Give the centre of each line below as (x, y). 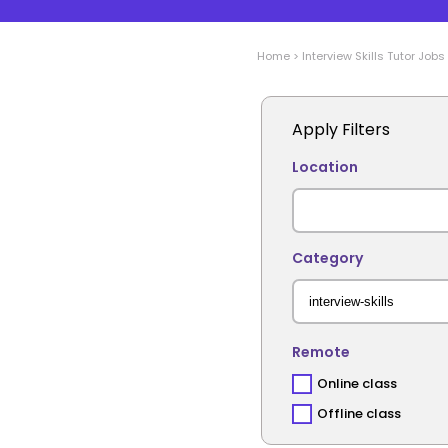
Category (327, 258)
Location (325, 167)
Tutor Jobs (414, 56)
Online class (357, 383)
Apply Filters (341, 129)
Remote (321, 352)
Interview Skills (343, 56)
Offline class (359, 413)
